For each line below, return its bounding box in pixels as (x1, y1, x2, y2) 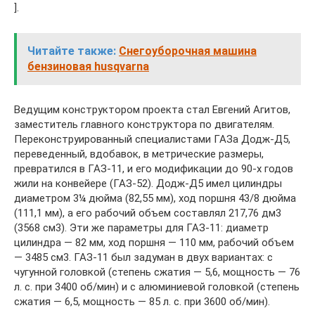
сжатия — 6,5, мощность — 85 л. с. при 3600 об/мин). (14, 295, 270, 309)
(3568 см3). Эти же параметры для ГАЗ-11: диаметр (14, 221, 269, 235)
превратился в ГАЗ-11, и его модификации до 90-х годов (14, 162, 293, 176)
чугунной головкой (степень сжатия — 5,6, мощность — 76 (14, 266, 300, 279)
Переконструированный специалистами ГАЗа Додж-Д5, (14, 133, 290, 146)
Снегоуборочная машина (119, 44, 257, 58)
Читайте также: (27, 44, 116, 58)
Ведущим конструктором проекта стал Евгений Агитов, (14, 103, 290, 117)
